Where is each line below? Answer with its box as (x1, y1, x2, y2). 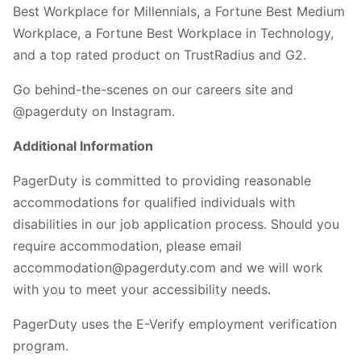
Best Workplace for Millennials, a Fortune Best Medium (13, 2, 345, 19)
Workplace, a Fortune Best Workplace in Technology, (13, 24, 334, 41)
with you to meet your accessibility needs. (13, 280, 271, 297)
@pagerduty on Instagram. (13, 102, 175, 119)
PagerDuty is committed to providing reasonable (13, 172, 311, 189)
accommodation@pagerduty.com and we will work (13, 259, 323, 276)
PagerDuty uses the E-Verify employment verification (13, 315, 337, 332)
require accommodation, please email (13, 237, 242, 254)
